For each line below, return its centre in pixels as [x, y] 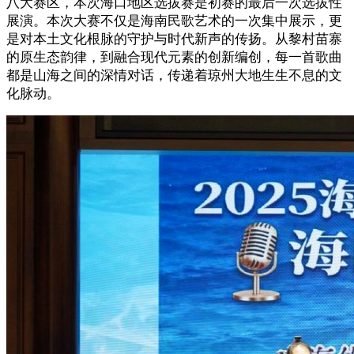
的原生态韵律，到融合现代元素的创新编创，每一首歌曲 [174, 57]
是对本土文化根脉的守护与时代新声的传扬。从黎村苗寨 [174, 39]
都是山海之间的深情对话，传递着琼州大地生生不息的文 [174, 75]
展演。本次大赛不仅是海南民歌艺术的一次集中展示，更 [174, 21]
